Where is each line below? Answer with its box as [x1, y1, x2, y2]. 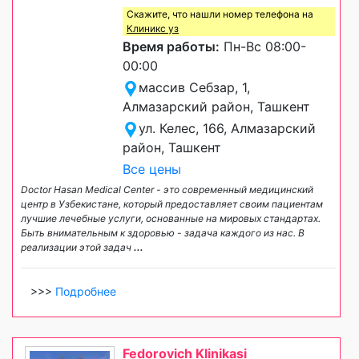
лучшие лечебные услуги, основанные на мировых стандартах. [21, 212, 321, 225]
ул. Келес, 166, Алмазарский [139, 120, 316, 137]
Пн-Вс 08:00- [220, 38, 306, 55]
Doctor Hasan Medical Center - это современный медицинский [21, 184, 313, 196]
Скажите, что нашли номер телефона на [127, 8, 313, 21]
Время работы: [123, 38, 220, 55]
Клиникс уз [127, 22, 179, 35]
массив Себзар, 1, [139, 79, 250, 96]
